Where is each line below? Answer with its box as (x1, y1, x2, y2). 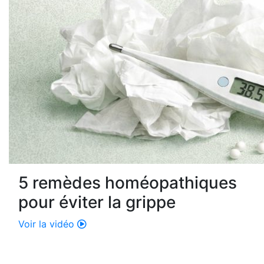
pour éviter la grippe (18, 192, 176, 213)
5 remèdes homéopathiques (18, 173, 237, 193)
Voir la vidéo (18, 218, 77, 230)
